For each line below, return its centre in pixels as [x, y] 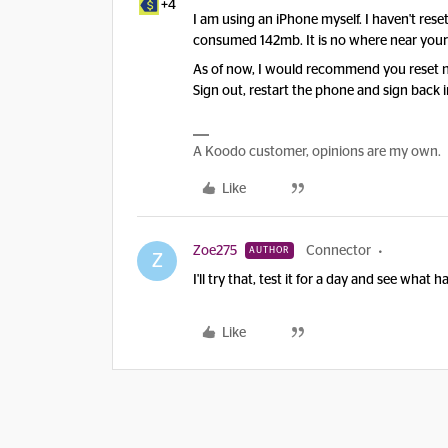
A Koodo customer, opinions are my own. [317, 152]
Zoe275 [215, 251]
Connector [338, 251]
